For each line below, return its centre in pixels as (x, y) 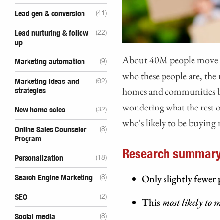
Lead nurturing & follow (52, 33)
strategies (30, 91)
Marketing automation (50, 62)
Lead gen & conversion (50, 14)
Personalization (39, 158)
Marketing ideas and (47, 81)
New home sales (40, 110)
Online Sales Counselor (51, 129)
